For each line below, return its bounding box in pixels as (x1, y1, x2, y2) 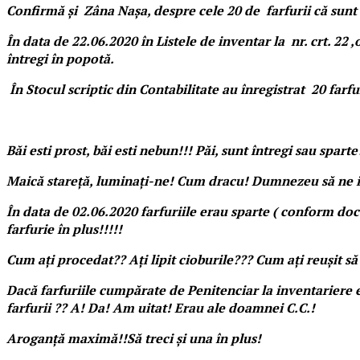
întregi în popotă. (6, 49, 114, 67)
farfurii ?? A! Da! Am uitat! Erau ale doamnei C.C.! (6, 298, 315, 317)
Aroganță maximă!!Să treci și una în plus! (6, 329, 261, 347)
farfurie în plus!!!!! (6, 219, 122, 238)
